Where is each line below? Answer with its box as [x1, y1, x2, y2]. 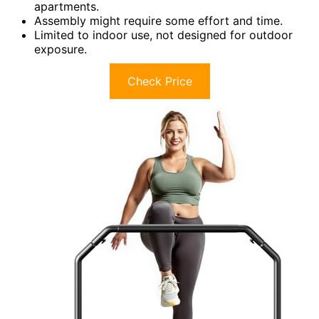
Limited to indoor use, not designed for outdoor [34, 28, 293, 43]
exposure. [34, 42, 87, 57]
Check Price [127, 74, 192, 89]
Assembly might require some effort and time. [34, 14, 283, 28]
